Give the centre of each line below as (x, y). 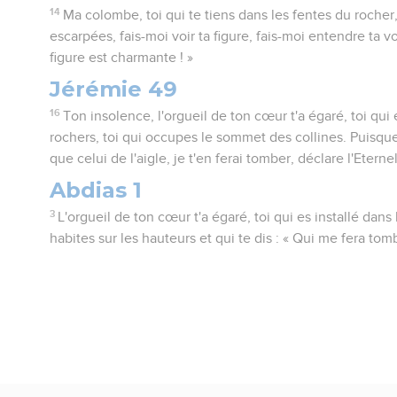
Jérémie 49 (114, 89)
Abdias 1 (96, 190)
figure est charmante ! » (122, 57)
